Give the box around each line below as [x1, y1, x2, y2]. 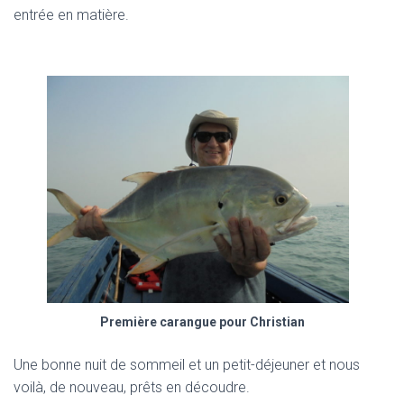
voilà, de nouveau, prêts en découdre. [14, 378, 250, 396]
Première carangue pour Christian [99, 314, 305, 329]
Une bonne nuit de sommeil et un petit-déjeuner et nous [14, 355, 360, 373]
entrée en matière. [14, 6, 129, 24]
